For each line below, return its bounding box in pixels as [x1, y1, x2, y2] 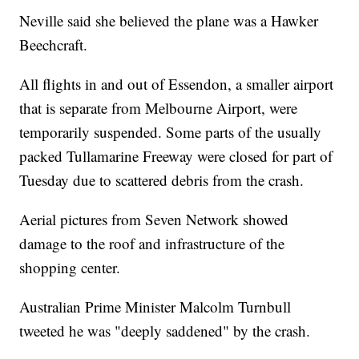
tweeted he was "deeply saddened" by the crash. [19, 321, 311, 341]
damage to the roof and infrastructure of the [19, 233, 285, 254]
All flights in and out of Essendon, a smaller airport [19, 74, 334, 95]
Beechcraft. [19, 34, 88, 55]
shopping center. [19, 257, 121, 278]
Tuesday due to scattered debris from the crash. [19, 170, 305, 191]
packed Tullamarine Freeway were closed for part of [19, 146, 333, 167]
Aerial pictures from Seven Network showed [19, 209, 289, 230]
